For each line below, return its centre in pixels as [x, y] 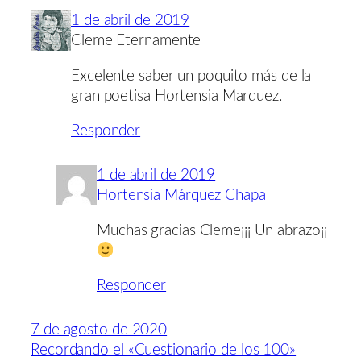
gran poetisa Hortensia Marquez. [176, 96]
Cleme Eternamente [136, 41]
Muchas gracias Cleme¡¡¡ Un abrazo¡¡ [212, 230]
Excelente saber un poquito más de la [191, 76]
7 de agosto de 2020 [99, 330]
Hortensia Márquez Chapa [181, 196]
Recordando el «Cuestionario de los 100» [164, 351]
